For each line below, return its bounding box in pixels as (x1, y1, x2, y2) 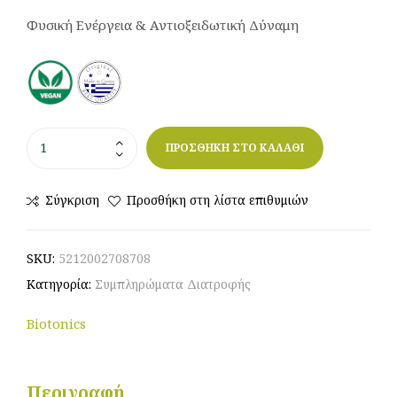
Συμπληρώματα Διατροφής (95, 276, 251, 293)
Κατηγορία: (27, 276, 95, 293)
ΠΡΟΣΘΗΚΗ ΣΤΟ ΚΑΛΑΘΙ (166, 140, 304, 156)
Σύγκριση (45, 191, 99, 208)
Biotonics (27, 315, 86, 333)
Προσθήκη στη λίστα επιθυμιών (127, 191, 308, 208)
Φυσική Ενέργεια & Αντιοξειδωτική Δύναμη (27, 15, 299, 34)
